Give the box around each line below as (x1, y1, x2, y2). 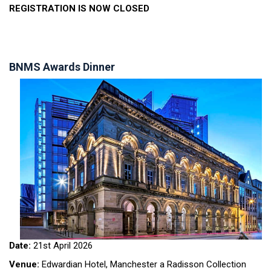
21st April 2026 (31, 240, 93, 252)
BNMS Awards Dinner (9, 60, 115, 73)
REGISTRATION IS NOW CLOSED (9, 2, 149, 14)
